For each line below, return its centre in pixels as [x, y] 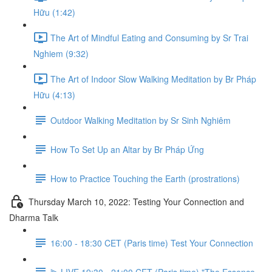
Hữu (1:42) [54, 12]
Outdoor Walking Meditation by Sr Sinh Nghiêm [141, 120]
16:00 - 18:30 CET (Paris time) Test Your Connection [152, 243]
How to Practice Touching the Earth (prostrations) [145, 178]
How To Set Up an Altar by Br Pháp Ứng [127, 149]
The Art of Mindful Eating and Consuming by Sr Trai [149, 37]
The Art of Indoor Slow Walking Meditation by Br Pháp [153, 79]
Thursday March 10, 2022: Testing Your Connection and [136, 201]
